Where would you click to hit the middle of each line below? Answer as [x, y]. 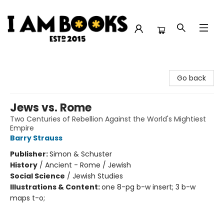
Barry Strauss [36, 138]
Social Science [37, 176]
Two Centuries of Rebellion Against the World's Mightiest [108, 119]
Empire [22, 128]
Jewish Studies [98, 176]
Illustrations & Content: [56, 187]
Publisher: [30, 154]
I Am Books [26, 67]
